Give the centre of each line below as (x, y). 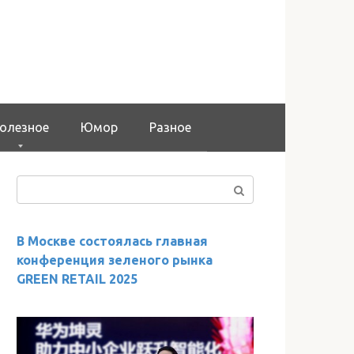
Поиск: (35, 184)
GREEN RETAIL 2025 (77, 279)
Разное (170, 127)
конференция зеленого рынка (115, 260)
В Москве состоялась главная (112, 241)
